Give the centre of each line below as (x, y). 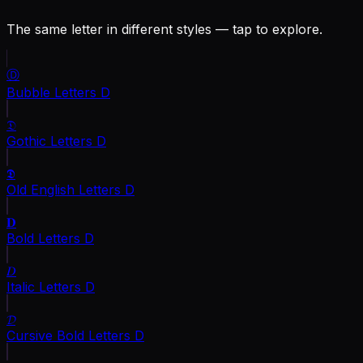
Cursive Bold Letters (68, 335)
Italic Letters (44, 286)
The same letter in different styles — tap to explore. (164, 29)
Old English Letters (64, 189)
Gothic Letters (49, 141)
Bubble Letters (51, 92)
